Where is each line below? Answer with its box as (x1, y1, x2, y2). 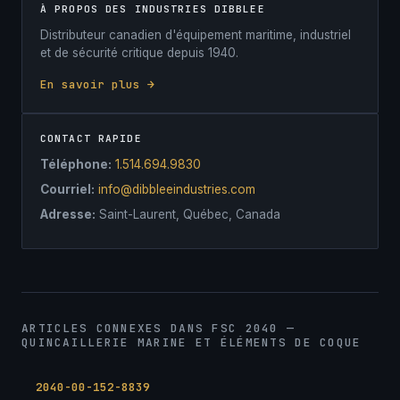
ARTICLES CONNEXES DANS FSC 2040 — (21, 320, 296, 336)
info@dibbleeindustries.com (98, 181, 255, 196)
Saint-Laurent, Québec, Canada (96, 206, 280, 221)
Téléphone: (40, 156, 112, 171)
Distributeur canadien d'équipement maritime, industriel (40, 27, 351, 42)
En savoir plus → (40, 76, 154, 92)
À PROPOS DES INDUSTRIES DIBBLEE (40, 2, 265, 15)
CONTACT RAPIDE (40, 131, 142, 145)
